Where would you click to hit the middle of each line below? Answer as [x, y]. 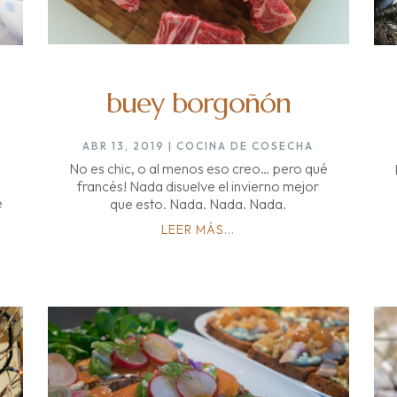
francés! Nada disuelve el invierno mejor [198, 186]
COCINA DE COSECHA [245, 145]
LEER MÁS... [198, 229]
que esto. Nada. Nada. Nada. [198, 203]
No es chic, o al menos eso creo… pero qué [198, 168]
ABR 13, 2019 [124, 145]
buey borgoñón [198, 102]
